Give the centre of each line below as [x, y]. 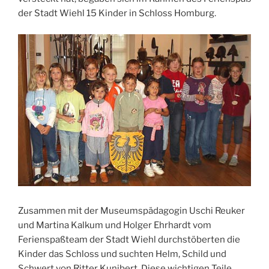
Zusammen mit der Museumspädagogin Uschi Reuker [131, 211]
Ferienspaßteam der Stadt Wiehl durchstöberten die [129, 240]
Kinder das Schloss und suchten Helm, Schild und [122, 254]
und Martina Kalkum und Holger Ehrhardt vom [115, 225]
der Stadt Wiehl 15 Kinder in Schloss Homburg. [117, 14]
